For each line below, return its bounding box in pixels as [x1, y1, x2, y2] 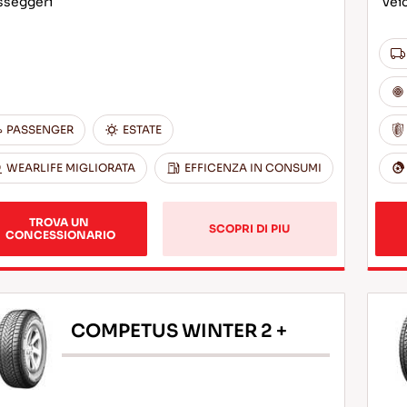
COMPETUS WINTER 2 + [70, 319, 287, 342]
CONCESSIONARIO [5, 228, 115, 242]
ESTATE [122, 123, 162, 136]
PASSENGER [5, 123, 74, 136]
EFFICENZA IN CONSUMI [184, 161, 322, 174]
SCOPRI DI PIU [209, 222, 291, 235]
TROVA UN [28, 215, 92, 229]
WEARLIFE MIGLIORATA [5, 161, 135, 174]
